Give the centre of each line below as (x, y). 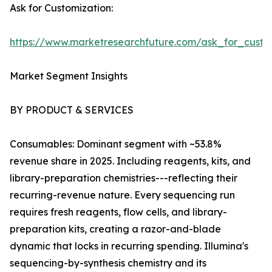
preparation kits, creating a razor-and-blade (115, 229)
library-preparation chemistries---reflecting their (124, 178)
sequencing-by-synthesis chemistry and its (108, 263)
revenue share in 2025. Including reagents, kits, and (130, 161)
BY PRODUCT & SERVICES (72, 110)
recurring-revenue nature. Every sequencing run (122, 195)
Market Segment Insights (69, 76)
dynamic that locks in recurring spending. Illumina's (129, 246)
